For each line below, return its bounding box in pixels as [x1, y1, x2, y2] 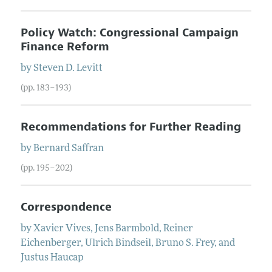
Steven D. [33, 63, 75, 73]
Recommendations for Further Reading [20, 119, 241, 134]
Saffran [71, 143, 104, 154]
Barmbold [115, 223, 159, 234]
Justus [20, 253, 49, 263]
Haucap [50, 253, 84, 263]
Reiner [163, 223, 193, 234]
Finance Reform [20, 39, 109, 54]
